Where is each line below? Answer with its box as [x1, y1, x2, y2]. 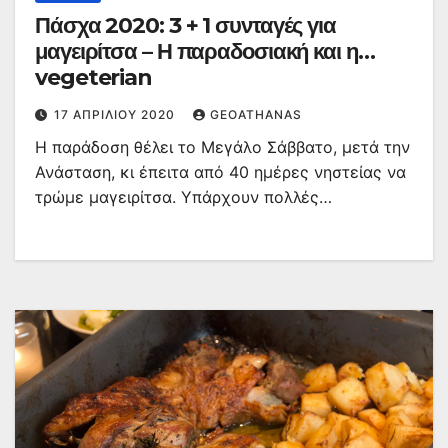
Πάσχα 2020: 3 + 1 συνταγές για [35, 12, 336, 40]
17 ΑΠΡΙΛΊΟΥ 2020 [54, 107, 179, 123]
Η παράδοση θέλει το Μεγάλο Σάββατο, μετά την [35, 137, 410, 158]
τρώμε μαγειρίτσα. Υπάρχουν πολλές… [35, 187, 332, 208]
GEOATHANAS [210, 107, 302, 123]
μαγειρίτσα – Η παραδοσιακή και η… [35, 38, 375, 66]
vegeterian [35, 64, 152, 92]
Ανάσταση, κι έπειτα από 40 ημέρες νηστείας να [35, 162, 406, 183]
